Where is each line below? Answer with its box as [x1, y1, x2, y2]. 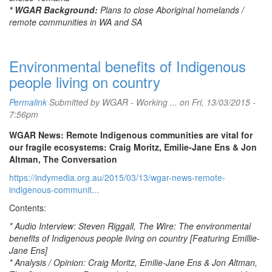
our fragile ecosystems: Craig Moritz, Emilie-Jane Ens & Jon [9, 141, 257, 153]
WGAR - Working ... [102, 96, 177, 108]
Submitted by [47, 96, 102, 108]
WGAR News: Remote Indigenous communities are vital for [9, 129, 253, 141]
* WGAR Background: [9, 4, 100, 16]
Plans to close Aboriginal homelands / [100, 4, 244, 16]
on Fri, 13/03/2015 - [177, 96, 256, 108]
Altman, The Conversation [9, 153, 117, 165]
